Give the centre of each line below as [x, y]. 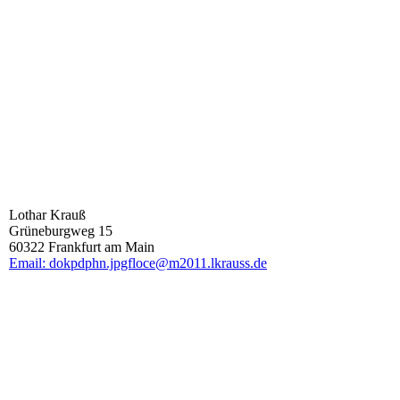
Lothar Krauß [47, 215]
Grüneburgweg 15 [61, 231]
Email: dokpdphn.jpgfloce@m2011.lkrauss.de [138, 263]
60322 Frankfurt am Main [82, 247]
